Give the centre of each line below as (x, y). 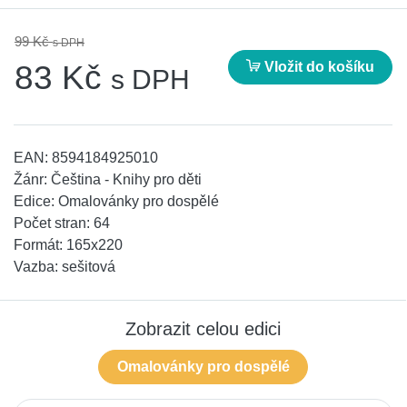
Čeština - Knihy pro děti (126, 180)
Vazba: (38, 267)
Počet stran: (54, 223)
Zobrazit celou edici (203, 329)
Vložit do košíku (317, 66)
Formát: (40, 245)
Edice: (36, 202)
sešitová (89, 267)
